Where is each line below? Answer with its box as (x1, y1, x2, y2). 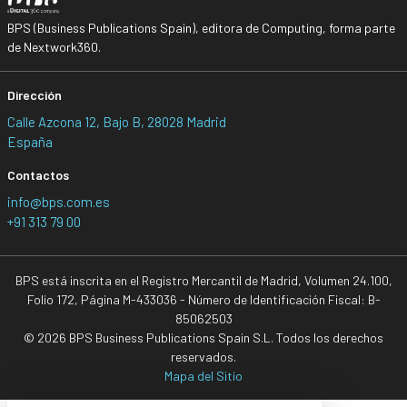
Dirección (6, 86, 62, 103)
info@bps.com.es (6, 193, 110, 210)
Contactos (6, 166, 69, 183)
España (6, 133, 53, 150)
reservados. (171, 348, 236, 364)
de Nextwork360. (6, 38, 101, 55)
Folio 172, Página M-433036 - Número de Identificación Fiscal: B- (26, 291, 381, 307)
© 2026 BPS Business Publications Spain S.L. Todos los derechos (24, 329, 383, 345)
